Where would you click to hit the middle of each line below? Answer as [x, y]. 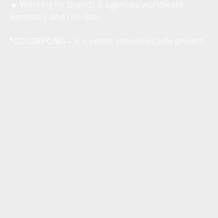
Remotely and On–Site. [56, 17]
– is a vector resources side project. [136, 41]
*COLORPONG [38, 41]
